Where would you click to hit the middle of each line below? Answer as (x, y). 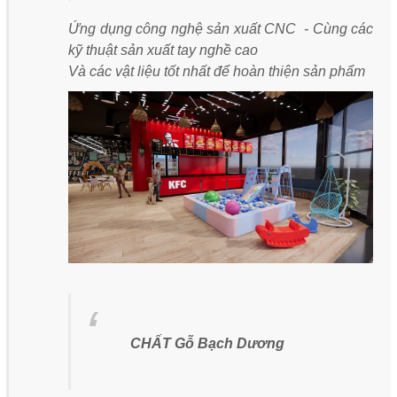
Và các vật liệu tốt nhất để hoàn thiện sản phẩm (217, 72)
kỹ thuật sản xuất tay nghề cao (163, 51)
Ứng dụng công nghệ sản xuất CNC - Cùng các (221, 29)
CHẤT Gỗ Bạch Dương (207, 343)
